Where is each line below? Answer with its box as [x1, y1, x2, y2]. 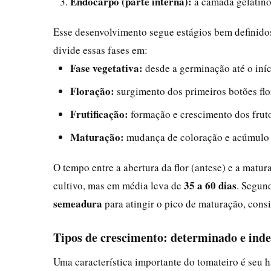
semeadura [53, 195, 102, 211]
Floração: [70, 83, 114, 99]
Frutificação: [70, 106, 128, 122]
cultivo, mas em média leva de [53, 178, 184, 192]
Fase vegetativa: [70, 60, 143, 76]
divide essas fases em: [53, 42, 148, 57]
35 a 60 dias [184, 177, 237, 193]
